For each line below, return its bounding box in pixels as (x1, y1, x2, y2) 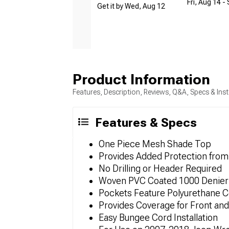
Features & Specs (95, 116, 197, 130)
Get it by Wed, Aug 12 (97, 2, 165, 11)
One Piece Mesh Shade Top (99, 139, 211, 150)
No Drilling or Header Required (99, 163, 222, 174)
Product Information (73, 71, 210, 88)
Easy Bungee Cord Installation (99, 212, 218, 223)
